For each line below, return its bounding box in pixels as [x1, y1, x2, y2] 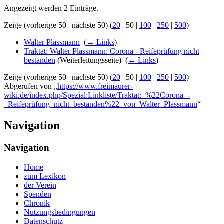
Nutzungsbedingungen [24, 207, 95, 216]
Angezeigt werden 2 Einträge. [4, 4, 98, 13]
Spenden [24, 189, 51, 198]
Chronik [24, 198, 50, 207]
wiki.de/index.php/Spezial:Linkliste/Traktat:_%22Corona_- [4, 91, 190, 100]
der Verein [24, 180, 56, 189]
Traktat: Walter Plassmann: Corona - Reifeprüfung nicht [24, 47, 199, 56]
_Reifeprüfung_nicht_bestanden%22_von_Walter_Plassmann [4, 100, 197, 109]
